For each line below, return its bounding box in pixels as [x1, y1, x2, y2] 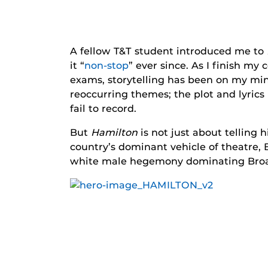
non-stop [84, 60, 129, 71]
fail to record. [70, 103, 136, 114]
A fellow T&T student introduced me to [70, 45, 267, 57]
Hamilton [91, 127, 141, 138]
